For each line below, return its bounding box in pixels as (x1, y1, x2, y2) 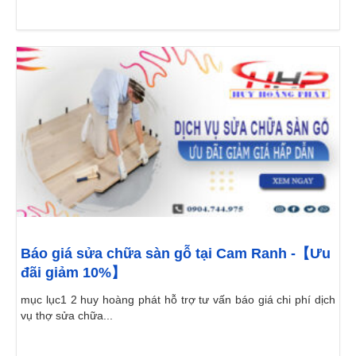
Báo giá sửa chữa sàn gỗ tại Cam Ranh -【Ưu (21, 246, 331, 262)
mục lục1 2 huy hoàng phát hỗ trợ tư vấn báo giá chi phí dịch (21, 293, 335, 307)
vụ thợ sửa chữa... (21, 309, 113, 323)
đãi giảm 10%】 (21, 265, 126, 281)
